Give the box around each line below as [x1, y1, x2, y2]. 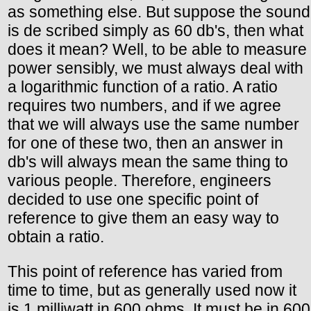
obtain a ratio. [8, 227, 104, 246]
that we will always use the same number [8, 115, 299, 133]
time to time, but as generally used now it [8, 281, 296, 300]
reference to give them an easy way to [8, 208, 279, 227]
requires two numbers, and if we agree [8, 96, 281, 115]
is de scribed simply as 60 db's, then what [8, 21, 303, 40]
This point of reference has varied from [8, 262, 283, 281]
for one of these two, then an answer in [8, 133, 283, 152]
